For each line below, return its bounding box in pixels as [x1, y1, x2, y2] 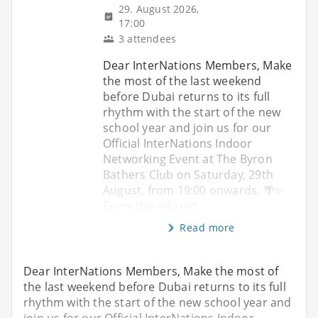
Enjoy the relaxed [103, 197, 198, 214]
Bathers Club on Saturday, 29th [103, 166, 273, 182]
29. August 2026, [119, 1, 199, 16]
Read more [180, 220, 235, 234]
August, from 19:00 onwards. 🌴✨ [103, 182, 284, 198]
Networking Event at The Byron [103, 150, 273, 167]
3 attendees [119, 31, 177, 45]
